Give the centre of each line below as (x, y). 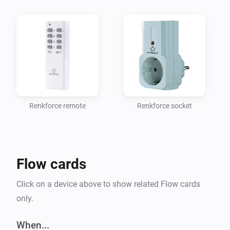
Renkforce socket (164, 106)
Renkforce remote (57, 106)
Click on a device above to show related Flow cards (108, 184)
